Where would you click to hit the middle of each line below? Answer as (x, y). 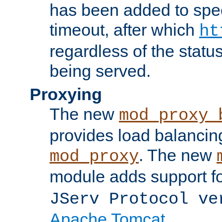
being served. (100, 71)
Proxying (66, 94)
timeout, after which (124, 29)
